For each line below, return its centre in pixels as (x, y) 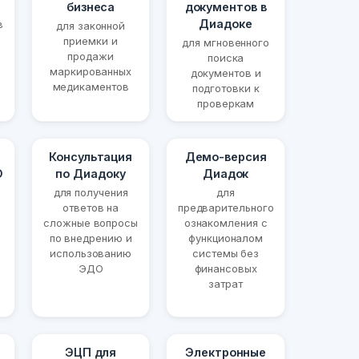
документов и (226, 73)
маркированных (91, 72)
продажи (91, 56)
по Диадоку (91, 174)
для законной (91, 26)
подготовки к (226, 89)
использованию (91, 254)
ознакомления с (226, 223)
